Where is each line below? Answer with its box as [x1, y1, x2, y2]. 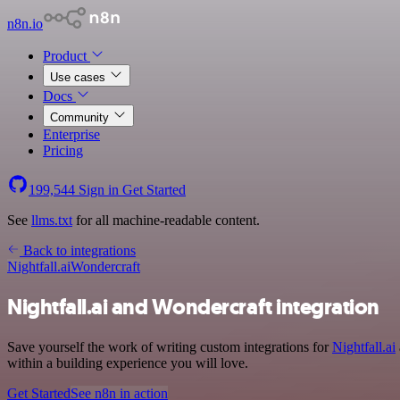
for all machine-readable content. [72, 212, 260, 228]
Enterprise [43, 127, 100, 142]
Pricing [43, 143, 83, 158]
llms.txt [31, 212, 72, 228]
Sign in [75, 182, 122, 197]
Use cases [50, 71, 109, 84]
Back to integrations [20, 243, 136, 258]
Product [43, 48, 90, 63]
